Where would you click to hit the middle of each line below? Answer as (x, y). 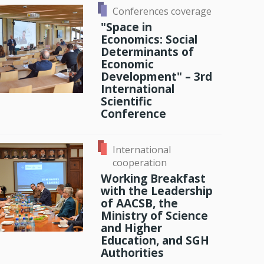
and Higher (131, 227)
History (60, 20)
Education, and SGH (155, 240)
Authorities (132, 252)
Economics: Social (149, 39)
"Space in (126, 27)
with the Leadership (157, 190)
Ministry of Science (154, 215)
